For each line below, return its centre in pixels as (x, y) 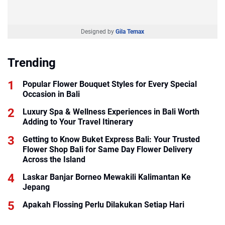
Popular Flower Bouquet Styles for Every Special (110, 84)
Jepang (36, 187)
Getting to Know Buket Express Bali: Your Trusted (111, 139)
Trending (32, 63)
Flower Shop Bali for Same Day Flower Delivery (107, 149)
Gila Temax (130, 31)
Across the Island (54, 159)
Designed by (98, 31)
